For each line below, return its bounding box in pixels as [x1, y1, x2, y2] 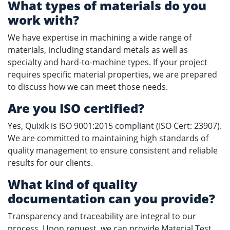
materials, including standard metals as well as [8, 44, 188, 55]
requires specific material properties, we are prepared [8, 69, 217, 80]
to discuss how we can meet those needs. [8, 81, 168, 92]
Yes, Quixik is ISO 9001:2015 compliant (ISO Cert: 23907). [8, 120, 222, 131]
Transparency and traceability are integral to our [8, 210, 196, 222]
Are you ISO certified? [8, 100, 144, 117]
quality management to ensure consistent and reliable [8, 145, 218, 156]
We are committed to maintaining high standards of [8, 132, 208, 144]
